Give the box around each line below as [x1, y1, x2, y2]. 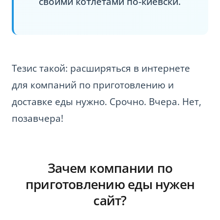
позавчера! [12, 111, 63, 125]
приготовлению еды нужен [25, 175, 195, 192]
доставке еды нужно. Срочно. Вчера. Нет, [12, 95, 201, 108]
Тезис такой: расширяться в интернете [12, 61, 190, 75]
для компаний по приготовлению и [12, 78, 174, 91]
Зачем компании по [48, 159, 172, 176]
